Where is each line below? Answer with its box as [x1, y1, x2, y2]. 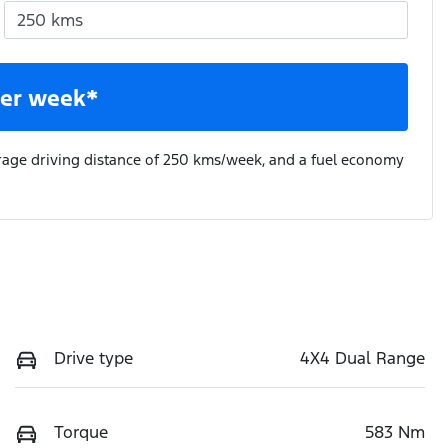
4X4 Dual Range [300, 346, 425, 369]
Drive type [54, 346, 133, 369]
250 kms [163, 149, 221, 169]
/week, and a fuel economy [221, 149, 404, 169]
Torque [54, 420, 108, 443]
